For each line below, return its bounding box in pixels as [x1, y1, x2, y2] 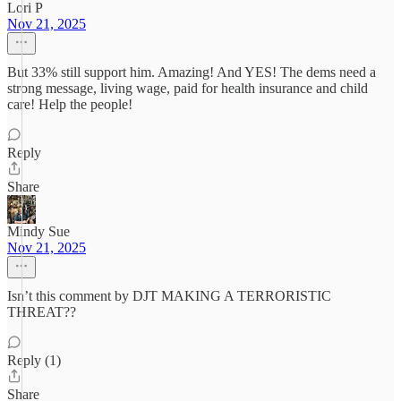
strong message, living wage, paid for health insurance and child [7, 81, 368, 96]
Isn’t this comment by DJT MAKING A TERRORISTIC [7, 288, 331, 303]
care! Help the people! [7, 97, 132, 112]
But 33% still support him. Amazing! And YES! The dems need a [7, 64, 376, 80]
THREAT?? [7, 304, 76, 320]
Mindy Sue [7, 224, 70, 239]
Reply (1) [7, 353, 61, 368]
